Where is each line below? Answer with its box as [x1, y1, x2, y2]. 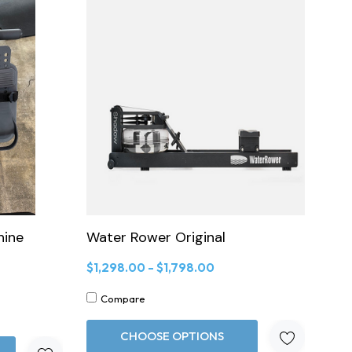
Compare [100, 291, 145, 305]
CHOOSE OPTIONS [119, 328, 224, 343]
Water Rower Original [86, 227, 225, 247]
